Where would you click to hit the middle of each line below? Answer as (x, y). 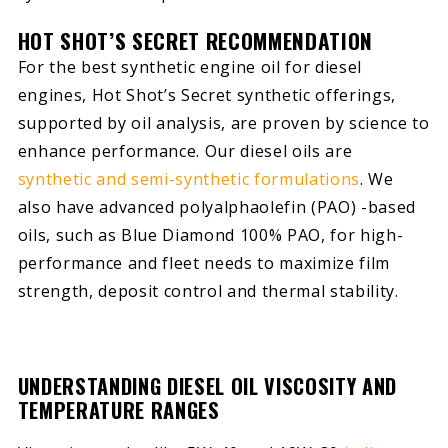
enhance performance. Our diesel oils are (185, 150)
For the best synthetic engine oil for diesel (190, 66)
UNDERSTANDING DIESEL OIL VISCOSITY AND (207, 385)
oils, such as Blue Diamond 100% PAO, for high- (210, 234)
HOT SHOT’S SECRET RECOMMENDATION (195, 40)
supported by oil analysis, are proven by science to (223, 122)
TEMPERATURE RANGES (118, 409)
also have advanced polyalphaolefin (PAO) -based (217, 206)
